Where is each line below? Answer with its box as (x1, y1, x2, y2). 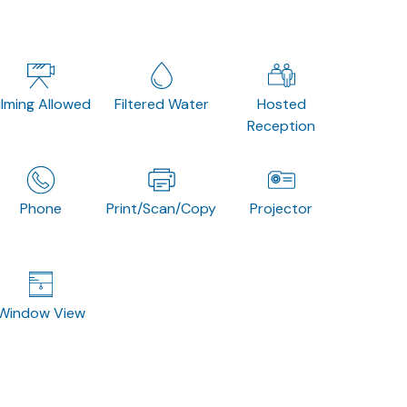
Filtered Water (114, 94, 209, 114)
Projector (250, 198, 313, 218)
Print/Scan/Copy (106, 198, 217, 218)
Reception (247, 115, 316, 135)
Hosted (256, 94, 306, 114)
